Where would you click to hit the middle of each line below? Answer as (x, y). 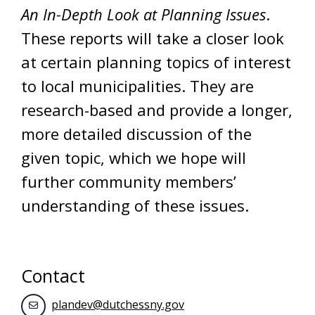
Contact (53, 276)
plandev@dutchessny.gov (118, 304)
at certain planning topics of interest (156, 62)
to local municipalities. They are (137, 86)
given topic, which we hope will (134, 157)
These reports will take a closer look (153, 38)
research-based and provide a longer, (157, 110)
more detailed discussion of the (136, 134)
